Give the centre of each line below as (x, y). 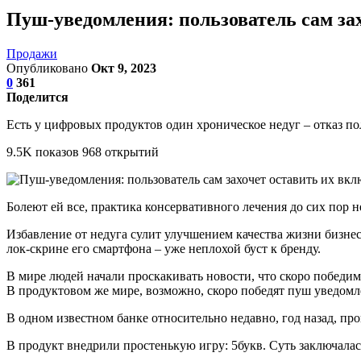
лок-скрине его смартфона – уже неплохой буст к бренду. (164, 248)
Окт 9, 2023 (124, 68)
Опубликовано (49, 68)
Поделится (37, 97)
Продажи (32, 53)
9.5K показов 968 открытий (83, 151)
